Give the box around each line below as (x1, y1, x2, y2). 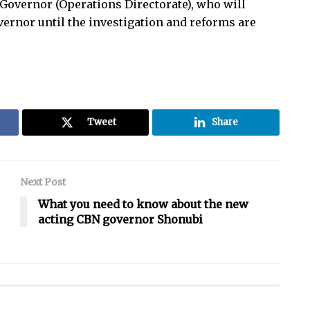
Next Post (20, 176, 66, 189)
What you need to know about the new (38, 197, 248, 212)
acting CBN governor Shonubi (38, 212, 203, 227)
